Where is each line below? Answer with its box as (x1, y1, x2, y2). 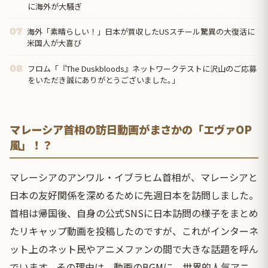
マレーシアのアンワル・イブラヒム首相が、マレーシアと (10, 169, 258, 184)
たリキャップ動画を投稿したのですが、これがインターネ (10, 223, 258, 238)
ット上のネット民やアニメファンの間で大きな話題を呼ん (10, 241, 258, 256)
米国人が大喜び (27, 37, 81, 49)
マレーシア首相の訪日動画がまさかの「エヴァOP (10, 121, 252, 137)
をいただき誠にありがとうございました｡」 (28, 74, 179, 86)
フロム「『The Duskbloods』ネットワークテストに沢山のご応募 (28, 63, 257, 75)
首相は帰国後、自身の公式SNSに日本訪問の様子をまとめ (10, 205, 258, 220)
